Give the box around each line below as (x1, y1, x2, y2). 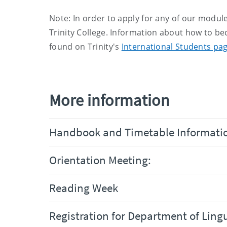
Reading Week (49, 180, 118, 195)
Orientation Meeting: (49, 153, 151, 167)
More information (49, 90, 170, 110)
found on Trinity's (49, 41, 120, 52)
